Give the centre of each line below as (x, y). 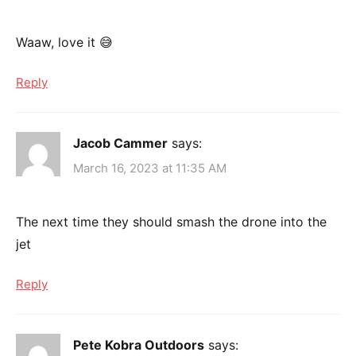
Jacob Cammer (120, 143)
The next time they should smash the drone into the (171, 221)
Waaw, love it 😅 (64, 43)
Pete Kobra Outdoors (139, 344)
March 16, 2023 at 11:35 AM (150, 168)
